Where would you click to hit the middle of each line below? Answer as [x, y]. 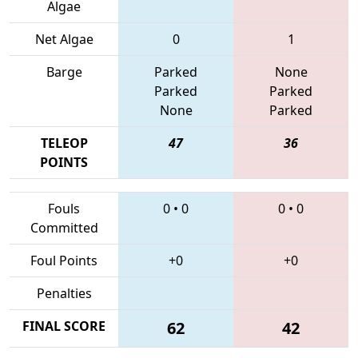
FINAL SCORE [64, 326]
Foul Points [64, 260]
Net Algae [64, 39]
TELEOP [64, 143]
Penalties [64, 293]
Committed [64, 227]
